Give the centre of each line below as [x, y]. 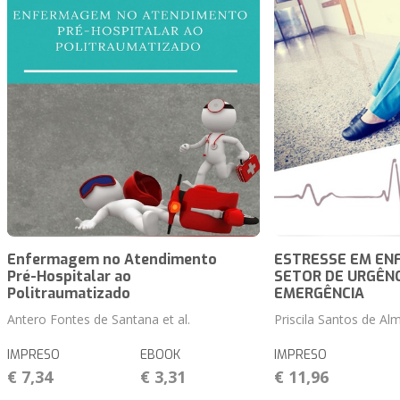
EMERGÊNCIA [319, 294]
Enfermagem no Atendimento [112, 260]
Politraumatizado [69, 294]
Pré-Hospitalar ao [69, 277]
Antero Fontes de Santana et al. [99, 320]
